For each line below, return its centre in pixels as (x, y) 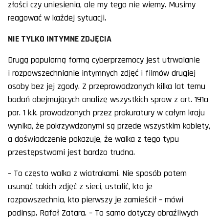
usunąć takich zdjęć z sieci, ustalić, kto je (80, 187)
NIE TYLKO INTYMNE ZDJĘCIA (60, 39)
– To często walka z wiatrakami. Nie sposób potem (97, 174)
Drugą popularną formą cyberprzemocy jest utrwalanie (104, 60)
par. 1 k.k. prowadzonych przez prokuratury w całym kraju (106, 113)
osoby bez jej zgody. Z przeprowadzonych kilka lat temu (107, 87)
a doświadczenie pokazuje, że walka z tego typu (93, 139)
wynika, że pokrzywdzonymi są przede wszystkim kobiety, (109, 126)
